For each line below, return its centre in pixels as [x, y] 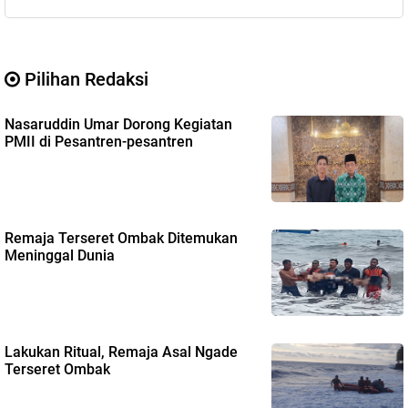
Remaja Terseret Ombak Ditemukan [121, 238]
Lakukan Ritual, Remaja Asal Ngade [121, 352]
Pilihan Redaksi [84, 79]
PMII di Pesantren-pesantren [99, 141]
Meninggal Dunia [60, 255]
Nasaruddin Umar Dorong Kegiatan [118, 124]
